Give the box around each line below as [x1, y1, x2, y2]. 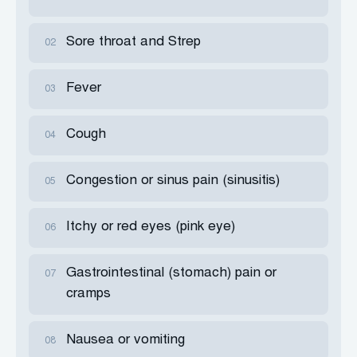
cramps [66, 288, 111, 301]
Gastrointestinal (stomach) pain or [66, 267, 277, 280]
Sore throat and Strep [66, 36, 201, 49]
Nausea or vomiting [66, 334, 185, 347]
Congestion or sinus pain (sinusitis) [66, 175, 280, 188]
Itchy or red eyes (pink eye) [66, 221, 235, 234]
